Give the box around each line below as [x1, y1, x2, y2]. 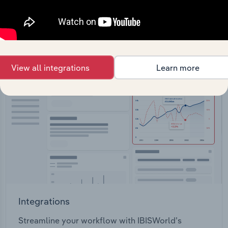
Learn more [156, 62, 199, 73]
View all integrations [11, 62, 90, 73]
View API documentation [18, 20, 112, 31]
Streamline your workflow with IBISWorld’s [18, 215, 182, 225]
